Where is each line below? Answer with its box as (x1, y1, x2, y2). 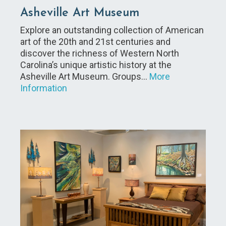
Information (20, 83, 67, 94)
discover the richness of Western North (20, 48, 179, 59)
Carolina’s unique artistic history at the (20, 60, 172, 71)
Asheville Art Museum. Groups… (20, 71, 149, 82)
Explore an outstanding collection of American (20, 25, 204, 36)
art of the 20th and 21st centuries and (20, 36, 171, 47)
